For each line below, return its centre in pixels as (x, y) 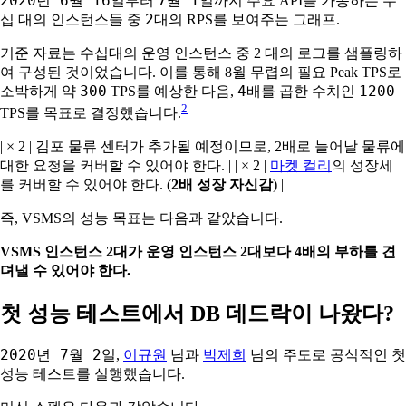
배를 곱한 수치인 (303, 91)
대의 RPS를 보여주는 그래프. (247, 19)
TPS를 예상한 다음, (172, 91)
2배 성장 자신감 (222, 184)
